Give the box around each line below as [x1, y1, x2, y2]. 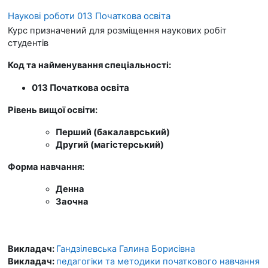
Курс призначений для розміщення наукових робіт [8, 25, 227, 36]
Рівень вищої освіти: [8, 104, 99, 115]
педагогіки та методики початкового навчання [56, 255, 260, 267]
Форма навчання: [8, 161, 86, 172]
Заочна [56, 196, 89, 207]
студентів [8, 37, 48, 48]
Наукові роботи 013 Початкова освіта [8, 10, 170, 22]
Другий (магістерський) [56, 139, 164, 150]
